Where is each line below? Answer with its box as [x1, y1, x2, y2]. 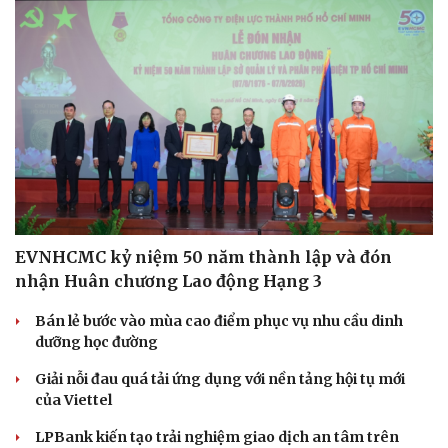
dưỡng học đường [35, 332, 158, 351]
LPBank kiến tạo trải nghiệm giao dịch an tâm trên [35, 427, 399, 446]
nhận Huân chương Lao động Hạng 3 [15, 270, 322, 291]
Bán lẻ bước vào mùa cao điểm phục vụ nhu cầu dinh [35, 311, 403, 330]
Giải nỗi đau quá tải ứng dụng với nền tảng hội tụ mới [35, 369, 405, 388]
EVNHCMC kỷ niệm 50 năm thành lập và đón [15, 246, 392, 267]
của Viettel [35, 390, 112, 409]
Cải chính [15, 262, 80, 279]
